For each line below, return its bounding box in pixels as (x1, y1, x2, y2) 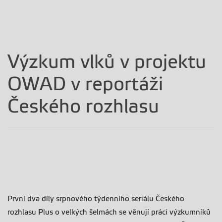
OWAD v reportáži (7, 73, 163, 94)
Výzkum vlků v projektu (7, 51, 206, 72)
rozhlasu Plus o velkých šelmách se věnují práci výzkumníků (7, 208, 211, 216)
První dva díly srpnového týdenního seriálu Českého (7, 195, 184, 203)
